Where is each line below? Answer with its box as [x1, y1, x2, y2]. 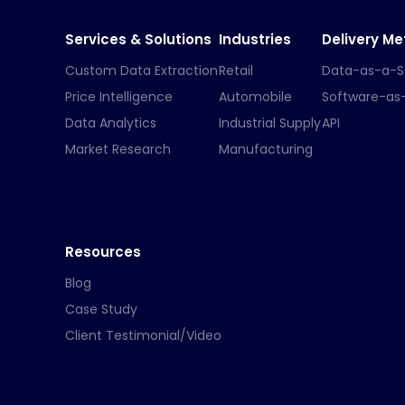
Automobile [219, 87, 292, 106]
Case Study [65, 299, 137, 318]
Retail [219, 61, 253, 80]
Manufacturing [219, 139, 313, 158]
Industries [219, 29, 291, 49]
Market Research [65, 139, 171, 158]
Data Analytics [65, 113, 156, 132]
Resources [65, 241, 141, 261]
